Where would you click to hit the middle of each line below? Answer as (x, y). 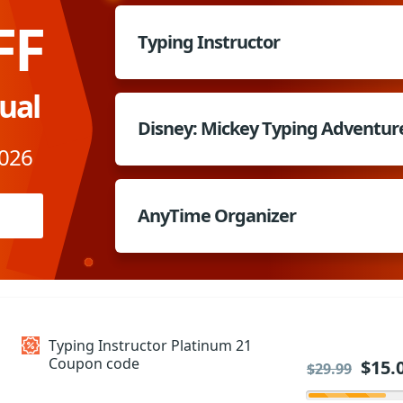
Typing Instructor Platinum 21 (150, 345)
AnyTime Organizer (217, 216)
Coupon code (94, 363)
